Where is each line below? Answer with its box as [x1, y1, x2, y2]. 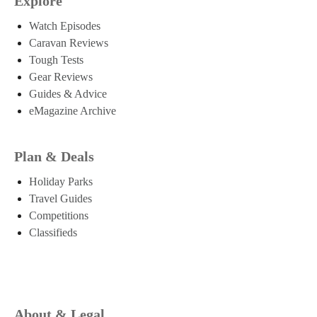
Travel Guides [29, 192, 92, 204]
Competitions [29, 209, 88, 221]
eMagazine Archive [29, 104, 116, 117]
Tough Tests [29, 53, 83, 66]
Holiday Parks [29, 175, 93, 188]
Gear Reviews [29, 70, 93, 83]
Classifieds [29, 226, 77, 238]
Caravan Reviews [29, 36, 108, 49]
